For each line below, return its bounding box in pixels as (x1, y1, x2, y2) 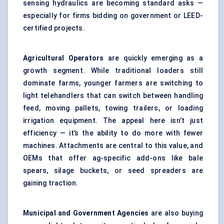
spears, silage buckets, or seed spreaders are (23, 166, 203, 175)
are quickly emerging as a (103, 54, 203, 62)
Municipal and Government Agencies (23, 209, 149, 217)
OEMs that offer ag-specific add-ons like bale (23, 154, 203, 162)
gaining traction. (23, 179, 78, 187)
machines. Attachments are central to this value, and (23, 141, 203, 150)
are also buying (148, 209, 203, 217)
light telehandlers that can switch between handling (23, 91, 203, 100)
